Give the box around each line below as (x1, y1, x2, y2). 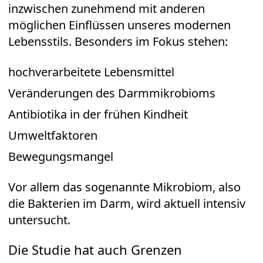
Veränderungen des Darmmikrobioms (8, 85, 215, 102)
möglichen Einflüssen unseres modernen (8, 17, 231, 33)
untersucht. (8, 212, 70, 228)
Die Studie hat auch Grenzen (8, 241, 182, 259)
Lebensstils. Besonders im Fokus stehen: (8, 33, 228, 50)
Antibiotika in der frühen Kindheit (8, 106, 188, 123)
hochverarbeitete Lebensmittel (8, 64, 174, 80)
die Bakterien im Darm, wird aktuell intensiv (8, 195, 245, 212)
